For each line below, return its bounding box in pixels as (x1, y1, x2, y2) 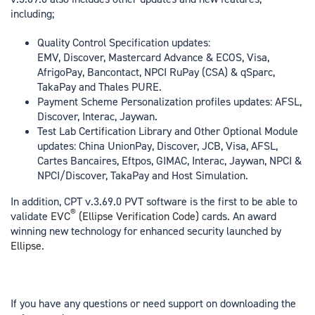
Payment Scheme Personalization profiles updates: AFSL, (37, 94, 302, 110)
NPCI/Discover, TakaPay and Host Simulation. (37, 168, 248, 184)
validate (11, 209, 51, 224)
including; (11, 6, 54, 22)
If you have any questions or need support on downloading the (11, 296, 296, 311)
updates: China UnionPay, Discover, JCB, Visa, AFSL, (37, 139, 278, 154)
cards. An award (199, 209, 276, 224)
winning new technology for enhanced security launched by (11, 224, 281, 239)
